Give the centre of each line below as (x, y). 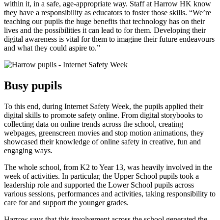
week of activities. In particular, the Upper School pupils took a (101, 176)
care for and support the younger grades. (66, 202)
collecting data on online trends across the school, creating (94, 124)
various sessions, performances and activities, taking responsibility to (110, 193)
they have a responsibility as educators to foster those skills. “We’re (108, 12)
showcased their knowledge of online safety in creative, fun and (102, 141)
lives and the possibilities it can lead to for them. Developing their (105, 30)
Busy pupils (33, 85)
